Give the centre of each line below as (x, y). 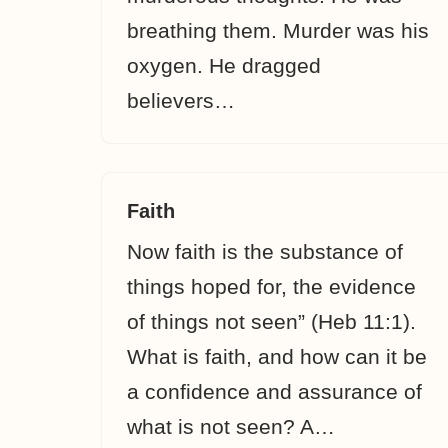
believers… (184, 100)
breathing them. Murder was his (278, 30)
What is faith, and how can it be (277, 356)
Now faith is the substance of (265, 251)
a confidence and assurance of (274, 391)
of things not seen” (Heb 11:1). (271, 321)
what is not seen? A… (234, 426)
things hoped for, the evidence (271, 286)
